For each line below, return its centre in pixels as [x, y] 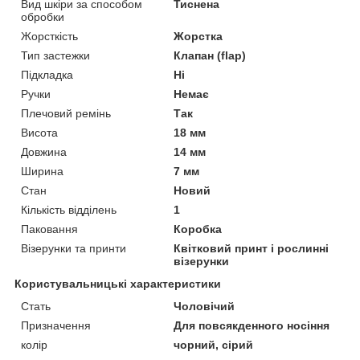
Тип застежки [55, 55]
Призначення [56, 325]
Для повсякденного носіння [252, 325]
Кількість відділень [69, 209]
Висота [39, 132]
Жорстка [198, 36]
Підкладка [47, 74]
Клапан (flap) [210, 55]
